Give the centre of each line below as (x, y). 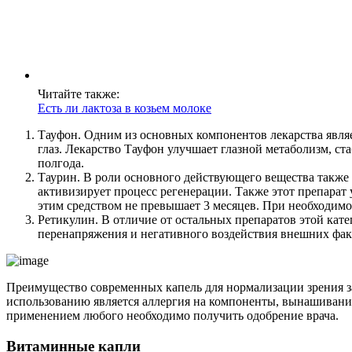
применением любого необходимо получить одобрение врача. (172, 315)
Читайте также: (79, 93)
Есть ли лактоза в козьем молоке (125, 108)
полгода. (61, 163)
